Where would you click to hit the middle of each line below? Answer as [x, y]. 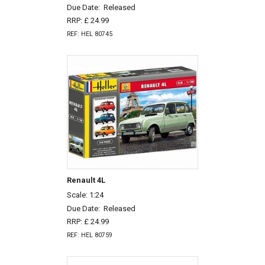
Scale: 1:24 [85, 195]
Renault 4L [86, 180]
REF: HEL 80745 [89, 34]
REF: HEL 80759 [89, 235]
